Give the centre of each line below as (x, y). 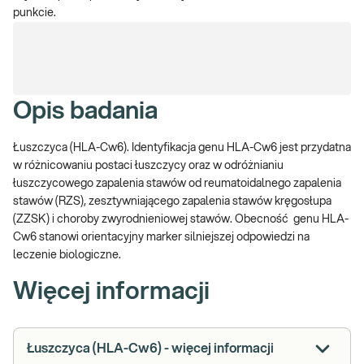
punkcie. (35, 13)
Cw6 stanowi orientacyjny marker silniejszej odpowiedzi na (161, 237)
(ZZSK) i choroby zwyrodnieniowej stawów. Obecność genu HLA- (181, 219)
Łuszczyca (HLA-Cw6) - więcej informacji (150, 349)
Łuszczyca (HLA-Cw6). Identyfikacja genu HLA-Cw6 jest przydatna (182, 148)
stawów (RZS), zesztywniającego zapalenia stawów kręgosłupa (172, 201)
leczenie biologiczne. (67, 255)
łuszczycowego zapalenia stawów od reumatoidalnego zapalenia (177, 184)
